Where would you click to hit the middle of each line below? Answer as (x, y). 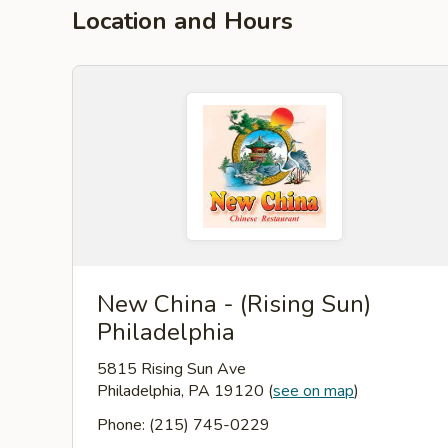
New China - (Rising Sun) (234, 304)
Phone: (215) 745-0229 (183, 425)
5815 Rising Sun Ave (171, 369)
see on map (313, 391)
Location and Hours (182, 21)
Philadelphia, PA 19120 (182, 391)
